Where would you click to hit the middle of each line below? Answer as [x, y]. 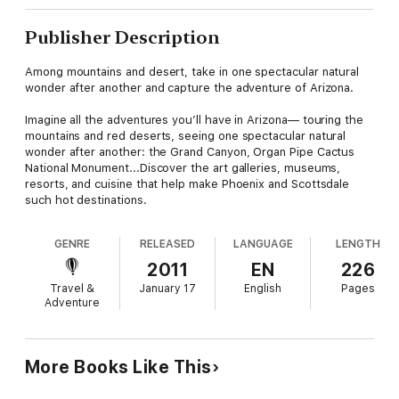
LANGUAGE [263, 244]
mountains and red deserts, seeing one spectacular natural [186, 136]
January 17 [168, 289]
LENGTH [358, 244]
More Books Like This [118, 367]
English [263, 289]
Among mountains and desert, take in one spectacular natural [192, 72]
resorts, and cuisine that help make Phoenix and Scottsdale [187, 184]
